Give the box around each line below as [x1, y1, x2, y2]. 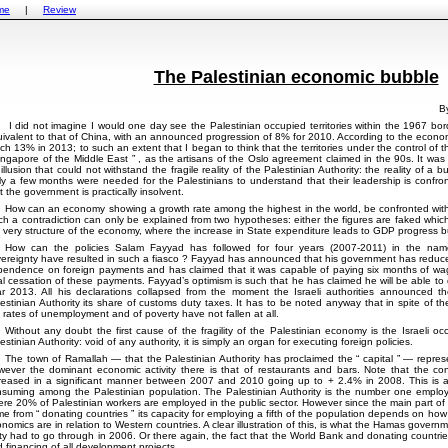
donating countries [39, 407, 132, 419]
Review [43, 4, 76, 15]
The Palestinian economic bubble [153, 66, 439, 87]
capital [359, 352, 397, 364]
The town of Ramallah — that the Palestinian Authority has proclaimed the [5, 352, 357, 364]
